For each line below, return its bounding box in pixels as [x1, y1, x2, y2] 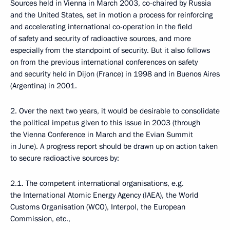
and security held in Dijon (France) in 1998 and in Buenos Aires [10, 69, 220, 79]
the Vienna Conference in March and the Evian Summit [10, 129, 193, 140]
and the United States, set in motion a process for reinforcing [10, 10, 213, 20]
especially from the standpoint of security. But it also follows [10, 45, 210, 55]
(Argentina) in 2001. [10, 81, 77, 91]
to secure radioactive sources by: [10, 153, 119, 163]
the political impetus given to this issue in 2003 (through [10, 118, 200, 128]
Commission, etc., [10, 214, 70, 224]
